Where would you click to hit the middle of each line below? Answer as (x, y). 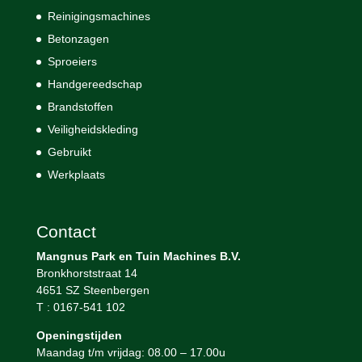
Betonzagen (78, 39)
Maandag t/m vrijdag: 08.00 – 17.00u (130, 352)
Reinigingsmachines (99, 17)
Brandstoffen (80, 107)
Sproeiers (72, 62)
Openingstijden (79, 335)
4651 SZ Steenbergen (93, 290)
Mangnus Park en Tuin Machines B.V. (138, 256)
